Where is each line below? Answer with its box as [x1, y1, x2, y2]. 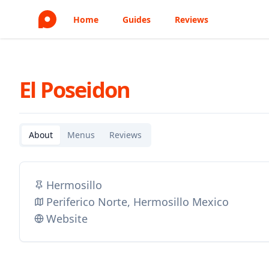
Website [46, 211, 88, 226]
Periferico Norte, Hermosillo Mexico [46, 195, 229, 209]
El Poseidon [19, 75, 130, 104]
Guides [122, 14, 151, 25]
